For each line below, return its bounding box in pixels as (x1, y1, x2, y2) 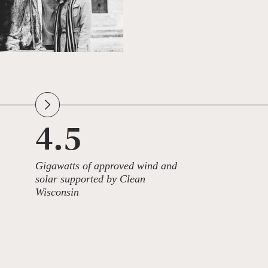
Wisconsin (35, 185, 79, 198)
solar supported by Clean (35, 172, 145, 185)
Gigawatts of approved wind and (35, 159, 177, 172)
